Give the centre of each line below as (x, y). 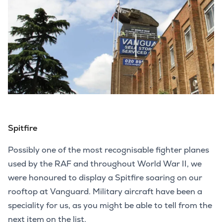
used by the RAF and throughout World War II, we (105, 164)
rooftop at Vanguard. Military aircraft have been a (105, 191)
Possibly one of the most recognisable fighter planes (109, 150)
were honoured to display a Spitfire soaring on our (105, 177)
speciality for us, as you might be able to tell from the (110, 205)
